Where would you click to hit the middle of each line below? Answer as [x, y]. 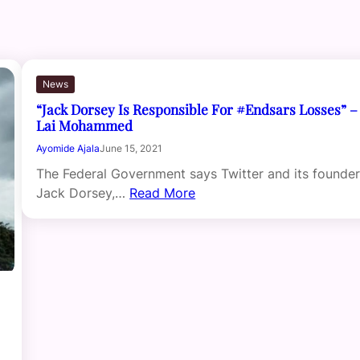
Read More [163, 193]
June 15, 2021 [131, 149]
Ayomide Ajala [68, 149]
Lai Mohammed [85, 125]
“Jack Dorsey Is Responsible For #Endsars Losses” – [197, 109]
